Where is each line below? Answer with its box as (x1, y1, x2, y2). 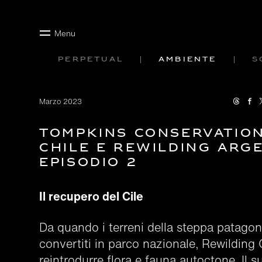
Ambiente (158, 53, 217, 67)
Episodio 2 (39, 153, 138, 173)
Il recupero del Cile (39, 188, 144, 205)
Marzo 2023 (39, 96, 82, 107)
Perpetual (58, 53, 123, 67)
